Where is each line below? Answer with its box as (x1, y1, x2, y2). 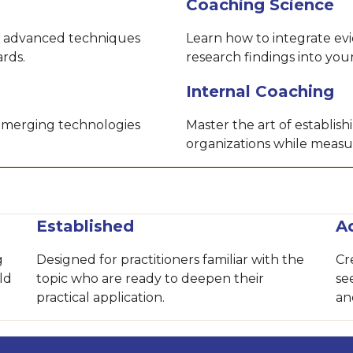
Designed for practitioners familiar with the (36, 252, 305, 267)
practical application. (36, 290, 165, 305)
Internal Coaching (186, 82, 334, 101)
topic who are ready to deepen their (36, 271, 265, 286)
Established (36, 217, 135, 236)
